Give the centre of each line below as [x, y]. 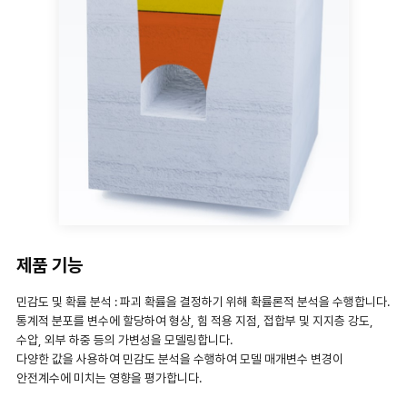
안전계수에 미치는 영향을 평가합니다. [109, 377]
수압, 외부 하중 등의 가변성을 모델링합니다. [124, 339]
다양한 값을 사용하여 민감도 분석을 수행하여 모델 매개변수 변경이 [180, 358]
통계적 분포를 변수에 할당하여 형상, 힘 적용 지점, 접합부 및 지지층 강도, [195, 320]
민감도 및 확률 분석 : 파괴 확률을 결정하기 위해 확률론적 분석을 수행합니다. [203, 301]
